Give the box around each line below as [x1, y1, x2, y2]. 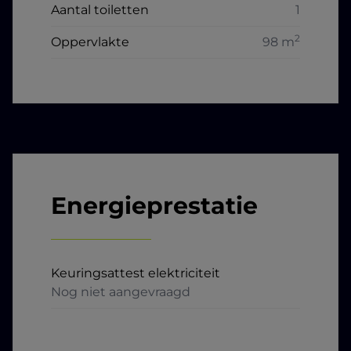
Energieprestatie [51, 191, 258, 221]
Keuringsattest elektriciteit [51, 266, 220, 281]
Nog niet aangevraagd [51, 284, 190, 300]
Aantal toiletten [51, 2, 149, 18]
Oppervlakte [51, 34, 129, 50]
